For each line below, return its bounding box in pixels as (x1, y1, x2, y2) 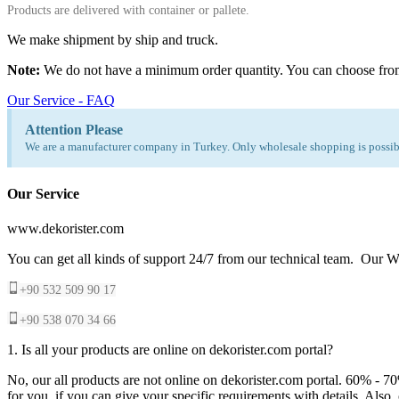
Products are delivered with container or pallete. (7, 3, 249, 17)
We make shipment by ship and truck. (7, 31, 218, 47)
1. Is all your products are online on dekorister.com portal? (7, 342, 333, 358)
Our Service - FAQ (7, 92, 115, 108)
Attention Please (25, 121, 123, 137)
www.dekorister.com (7, 221, 124, 237)
